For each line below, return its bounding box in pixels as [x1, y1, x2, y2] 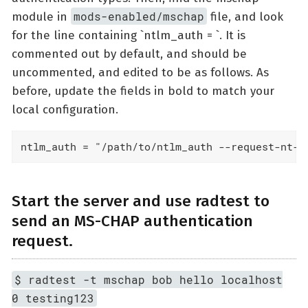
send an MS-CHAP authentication [12, 211, 253, 230]
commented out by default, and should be [12, 46, 247, 61]
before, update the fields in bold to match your [12, 83, 274, 98]
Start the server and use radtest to [12, 191, 269, 210]
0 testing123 [12, 291, 94, 306]
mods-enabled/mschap [74, 8, 205, 23]
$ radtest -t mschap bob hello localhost [14, 272, 283, 287]
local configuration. [12, 102, 118, 117]
